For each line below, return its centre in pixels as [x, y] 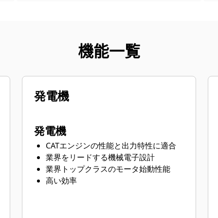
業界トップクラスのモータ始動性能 [108, 169]
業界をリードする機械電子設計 [100, 157]
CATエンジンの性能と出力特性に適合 [111, 145]
